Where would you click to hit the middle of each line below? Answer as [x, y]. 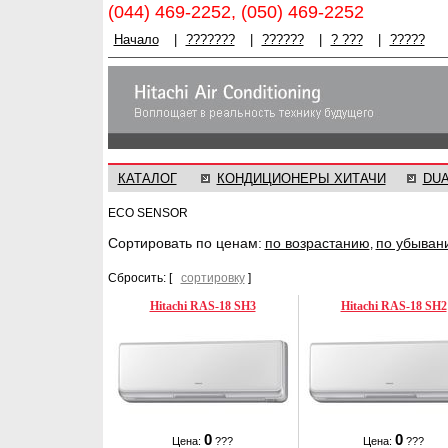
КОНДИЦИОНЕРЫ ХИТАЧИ [301, 178]
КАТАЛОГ [147, 178]
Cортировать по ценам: [184, 243]
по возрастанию [317, 243]
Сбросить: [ [144, 278]
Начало [136, 39]
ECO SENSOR [147, 213]
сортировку [212, 278]
